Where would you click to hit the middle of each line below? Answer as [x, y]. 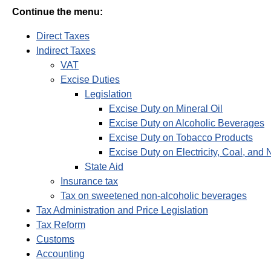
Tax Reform [61, 225]
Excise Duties [90, 80]
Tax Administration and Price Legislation [122, 211]
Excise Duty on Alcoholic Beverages [187, 123]
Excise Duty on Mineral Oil [166, 109]
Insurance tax [89, 181]
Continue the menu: [57, 12]
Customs [55, 240]
